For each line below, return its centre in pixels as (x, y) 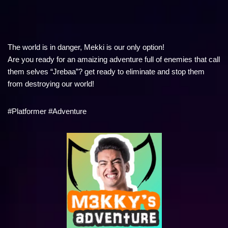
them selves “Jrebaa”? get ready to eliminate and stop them (106, 72)
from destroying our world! (51, 84)
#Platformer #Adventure (47, 111)
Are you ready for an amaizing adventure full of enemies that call (114, 59)
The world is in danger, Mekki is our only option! (86, 47)
